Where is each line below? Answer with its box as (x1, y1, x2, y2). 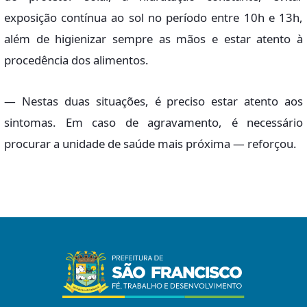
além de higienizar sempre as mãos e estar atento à (4, 30, 303, 47)
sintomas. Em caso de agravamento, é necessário (4, 114, 303, 130)
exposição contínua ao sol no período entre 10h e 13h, (4, 9, 303, 25)
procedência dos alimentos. (4, 51, 149, 68)
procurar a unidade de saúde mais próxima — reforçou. (4, 135, 297, 151)
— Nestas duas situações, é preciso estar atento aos (4, 93, 303, 109)
